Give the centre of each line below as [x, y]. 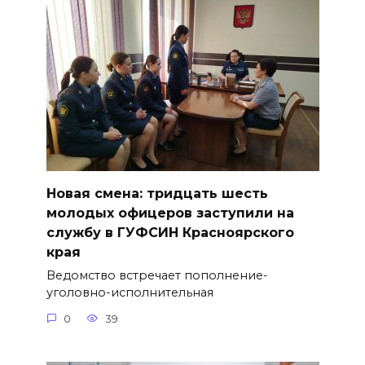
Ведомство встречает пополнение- [157, 276]
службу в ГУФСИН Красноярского [170, 232]
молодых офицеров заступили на [170, 213]
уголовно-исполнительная [130, 293]
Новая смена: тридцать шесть [157, 193]
